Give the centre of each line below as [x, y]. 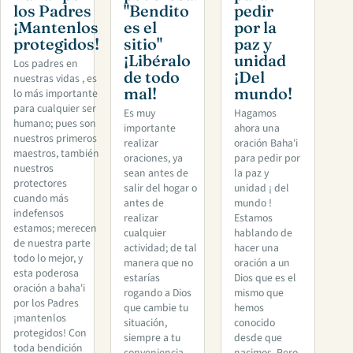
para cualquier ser [55, 108]
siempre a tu [152, 338]
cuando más [41, 198]
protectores [40, 183]
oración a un [262, 263]
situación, [145, 323]
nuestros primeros [55, 138]
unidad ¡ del [262, 188]
